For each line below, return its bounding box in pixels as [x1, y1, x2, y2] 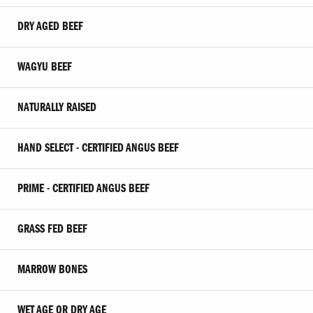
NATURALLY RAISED [17, 101, 96, 115]
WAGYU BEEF [17, 60, 72, 74]
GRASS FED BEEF [17, 222, 87, 236]
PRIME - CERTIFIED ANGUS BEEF [17, 182, 150, 196]
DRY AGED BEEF [17, 20, 83, 34]
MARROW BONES [17, 263, 87, 277]
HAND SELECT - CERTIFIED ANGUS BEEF [17, 141, 179, 155]
